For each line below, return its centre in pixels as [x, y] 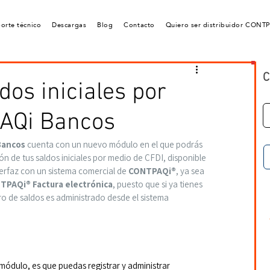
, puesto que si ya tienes [159, 184]
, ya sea [191, 171]
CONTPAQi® [152, 171]
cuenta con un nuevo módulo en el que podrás [115, 144]
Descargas [69, 25]
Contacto [139, 25]
